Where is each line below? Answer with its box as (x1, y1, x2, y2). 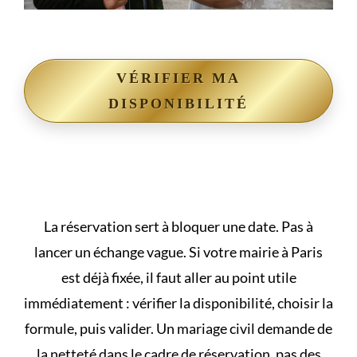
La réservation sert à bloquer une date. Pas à (44, 217, 313, 235)
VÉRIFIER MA (116, 69, 241, 86)
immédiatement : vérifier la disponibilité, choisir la (24, 293, 333, 312)
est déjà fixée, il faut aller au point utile (61, 268, 296, 286)
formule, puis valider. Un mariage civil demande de (25, 319, 332, 337)
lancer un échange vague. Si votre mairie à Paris (34, 242, 323, 261)
